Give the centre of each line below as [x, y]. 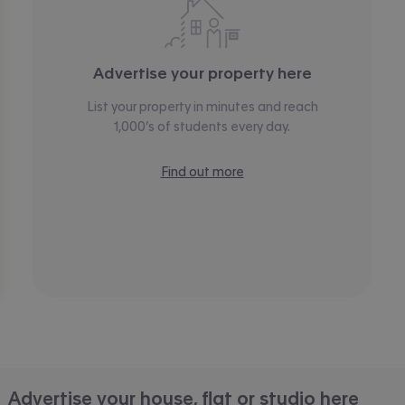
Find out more [202, 171]
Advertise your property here [202, 72]
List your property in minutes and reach [202, 106]
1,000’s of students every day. [202, 126]
